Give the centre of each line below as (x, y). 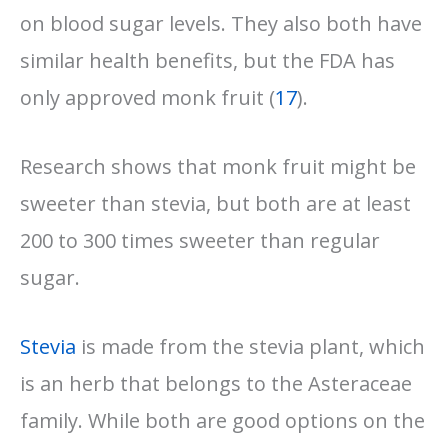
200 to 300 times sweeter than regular (200, 240)
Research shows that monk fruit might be (218, 166)
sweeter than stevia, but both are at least (215, 203)
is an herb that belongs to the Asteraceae (216, 383)
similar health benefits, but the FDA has (207, 60)
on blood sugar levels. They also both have (221, 23)
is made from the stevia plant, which (250, 346)
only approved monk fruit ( (147, 97)
